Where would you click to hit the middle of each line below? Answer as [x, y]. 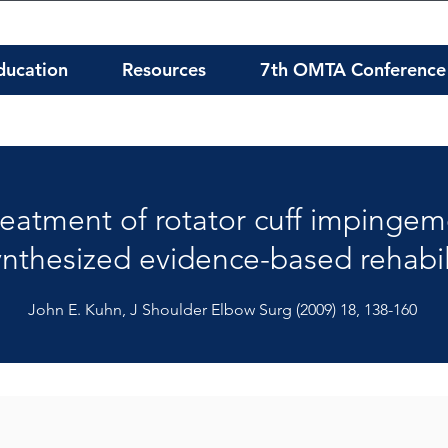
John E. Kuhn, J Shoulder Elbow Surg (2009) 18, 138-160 [222, 309]
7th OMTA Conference [352, 69]
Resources [163, 69]
